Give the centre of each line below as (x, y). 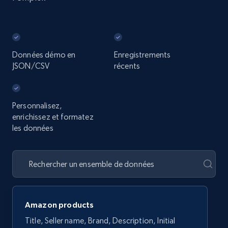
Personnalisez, (37, 106)
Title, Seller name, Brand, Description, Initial (100, 221)
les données (33, 128)
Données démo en (44, 55)
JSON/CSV (31, 66)
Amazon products (60, 205)
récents (127, 66)
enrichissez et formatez (53, 117)
